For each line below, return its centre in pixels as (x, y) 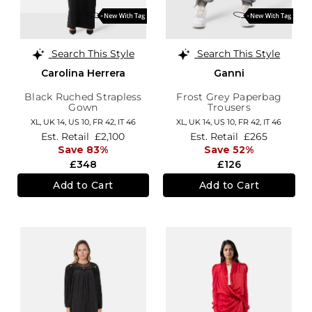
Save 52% (229, 150)
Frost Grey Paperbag (229, 96)
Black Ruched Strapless (83, 96)
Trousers (229, 107)
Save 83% (83, 150)
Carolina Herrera (83, 73)
